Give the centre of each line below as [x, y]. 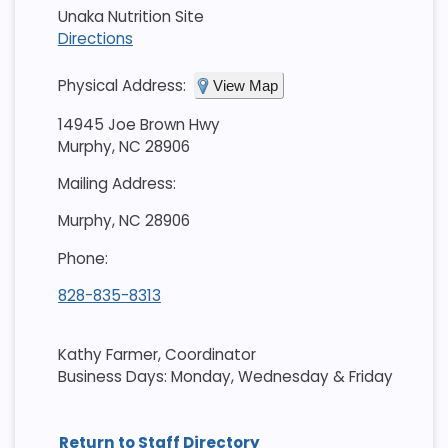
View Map [245, 85]
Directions [95, 39]
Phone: [82, 258]
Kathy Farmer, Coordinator [158, 354]
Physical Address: [121, 85]
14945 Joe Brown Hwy [138, 124]
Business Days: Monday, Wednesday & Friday [225, 376]
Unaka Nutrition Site [130, 17]
